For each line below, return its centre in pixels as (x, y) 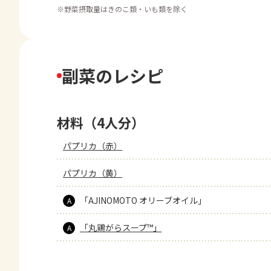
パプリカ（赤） (93, 146)
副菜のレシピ (113, 76)
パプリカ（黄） (93, 173)
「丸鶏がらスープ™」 (121, 227)
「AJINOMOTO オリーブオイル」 (143, 200)
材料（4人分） (101, 122)
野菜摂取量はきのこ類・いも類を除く (126, 9)
